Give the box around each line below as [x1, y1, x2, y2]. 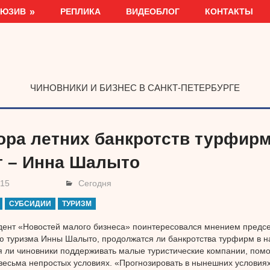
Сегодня [78, 178, 112, 188]
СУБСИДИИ [9, 199, 52, 209]
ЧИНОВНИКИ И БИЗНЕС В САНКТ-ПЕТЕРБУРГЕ [30, 82, 240, 93]
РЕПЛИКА [60, 6, 101, 16]
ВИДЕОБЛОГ [126, 6, 180, 16]
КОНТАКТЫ [205, 6, 254, 16]
